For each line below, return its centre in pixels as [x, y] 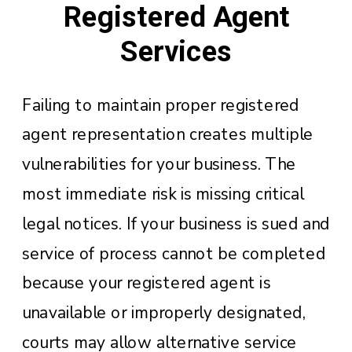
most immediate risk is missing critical [163, 194]
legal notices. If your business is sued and [176, 224]
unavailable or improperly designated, [164, 312]
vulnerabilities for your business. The [159, 164]
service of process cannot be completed [174, 253]
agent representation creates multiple [168, 135]
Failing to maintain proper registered [161, 105]
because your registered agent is [147, 283]
